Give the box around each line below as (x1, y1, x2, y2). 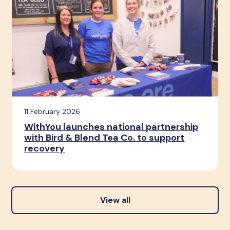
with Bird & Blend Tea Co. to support (24, 131, 185, 144)
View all (100, 194, 130, 205)
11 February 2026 (24, 106, 81, 116)
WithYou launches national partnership (24, 120, 199, 133)
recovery (24, 142, 65, 155)
